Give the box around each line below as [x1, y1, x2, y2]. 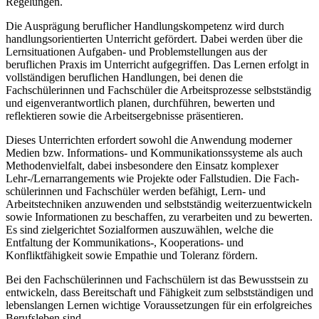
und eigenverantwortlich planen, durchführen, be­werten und [6, 97, 275, 110]
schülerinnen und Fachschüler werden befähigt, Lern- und [6, 185, 266, 198]
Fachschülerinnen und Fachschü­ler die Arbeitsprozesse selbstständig [6, 84, 311, 97]
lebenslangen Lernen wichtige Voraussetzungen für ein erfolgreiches [6, 299, 312, 312]
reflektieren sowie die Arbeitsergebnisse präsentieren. [6, 110, 244, 122]
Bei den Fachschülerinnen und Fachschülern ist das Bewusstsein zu [6, 273, 308, 286]
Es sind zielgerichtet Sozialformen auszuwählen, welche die [6, 224, 273, 236]
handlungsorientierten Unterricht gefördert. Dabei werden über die [6, 33, 303, 46]
